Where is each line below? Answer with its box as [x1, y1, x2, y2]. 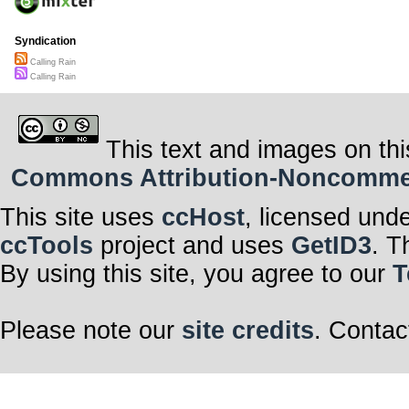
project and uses [93, 231, 291, 259]
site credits [182, 316, 314, 344]
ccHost [162, 203, 245, 231]
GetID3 [291, 231, 372, 259]
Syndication [15, 35, 76, 48]
